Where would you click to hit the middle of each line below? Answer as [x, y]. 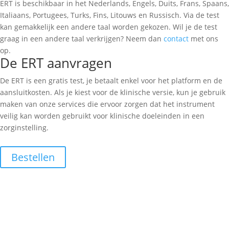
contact [176, 39]
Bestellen [33, 157]
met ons [203, 39]
